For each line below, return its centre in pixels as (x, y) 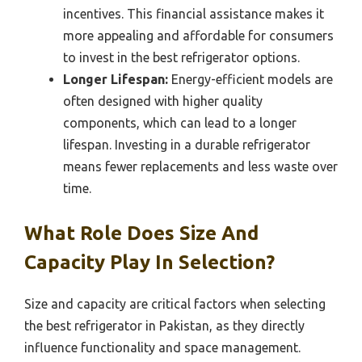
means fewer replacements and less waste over (200, 166)
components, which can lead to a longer (180, 122)
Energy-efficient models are (250, 79)
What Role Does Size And (141, 233)
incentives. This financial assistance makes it (194, 13)
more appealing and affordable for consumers (198, 35)
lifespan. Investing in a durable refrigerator (187, 144)
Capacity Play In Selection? (149, 262)
